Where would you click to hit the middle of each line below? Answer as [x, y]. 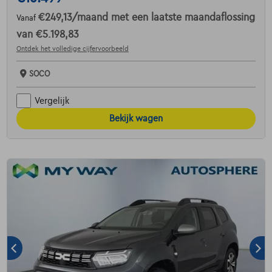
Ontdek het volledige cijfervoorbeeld [72, 49]
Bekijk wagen [136, 119]
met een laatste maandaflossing [183, 18]
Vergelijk [52, 100]
